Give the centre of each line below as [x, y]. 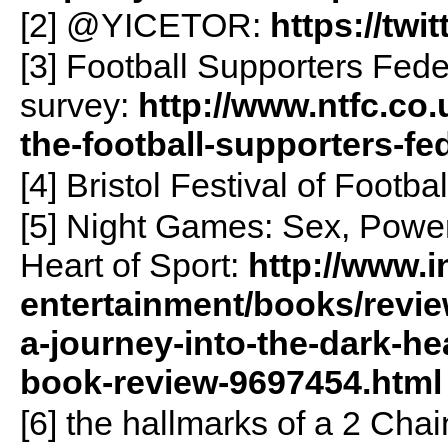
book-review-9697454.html [230, 381]
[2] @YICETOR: [144, 24]
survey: [78, 104]
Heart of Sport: [133, 264]
